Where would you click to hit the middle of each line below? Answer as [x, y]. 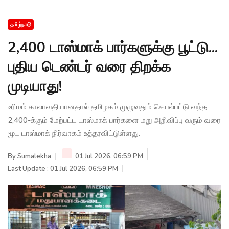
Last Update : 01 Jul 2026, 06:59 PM [63, 168]
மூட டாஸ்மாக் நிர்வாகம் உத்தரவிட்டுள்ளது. [74, 133]
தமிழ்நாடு [21, 24]
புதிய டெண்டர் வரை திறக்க [89, 67]
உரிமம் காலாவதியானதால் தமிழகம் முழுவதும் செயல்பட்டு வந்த [107, 107]
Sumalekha [34, 156]
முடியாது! [35, 86]
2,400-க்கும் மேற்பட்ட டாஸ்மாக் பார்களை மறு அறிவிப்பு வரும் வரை [114, 120]
